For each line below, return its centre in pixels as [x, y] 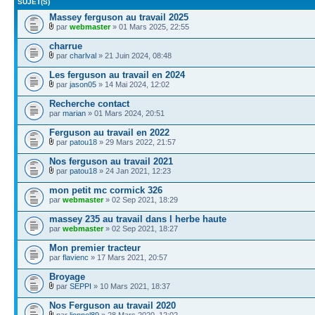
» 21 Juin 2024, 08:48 [134, 55]
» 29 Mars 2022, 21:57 [136, 142]
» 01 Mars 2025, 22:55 [150, 26]
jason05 [83, 84]
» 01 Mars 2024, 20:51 [125, 113]
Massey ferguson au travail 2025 [119, 17]
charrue [66, 46]
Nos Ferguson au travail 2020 [112, 305]
